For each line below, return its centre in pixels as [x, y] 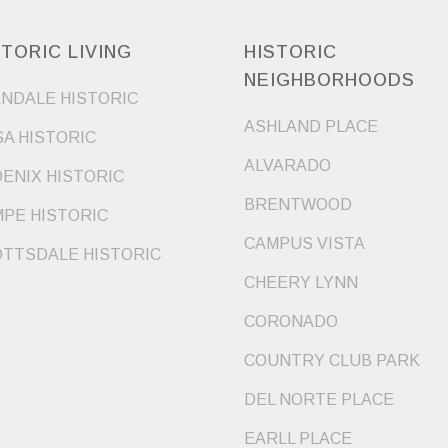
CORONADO [291, 322]
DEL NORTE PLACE [319, 400]
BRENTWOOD [298, 205]
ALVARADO [287, 166]
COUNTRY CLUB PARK [332, 361]
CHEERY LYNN [301, 283]
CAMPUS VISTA [304, 244]
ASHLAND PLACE [311, 127]
